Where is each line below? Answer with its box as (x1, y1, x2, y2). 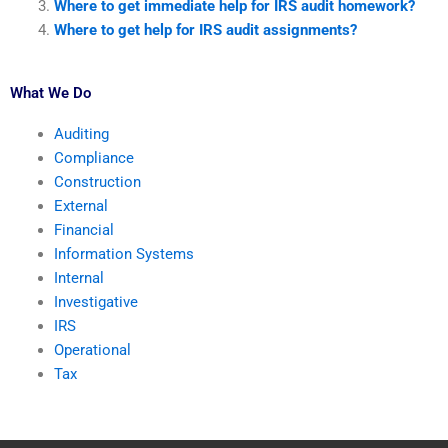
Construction (53, 172, 141, 191)
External (53, 196, 108, 215)
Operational (53, 340, 131, 359)
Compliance (53, 148, 134, 167)
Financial (53, 220, 114, 239)
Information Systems (53, 244, 194, 263)
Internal (53, 268, 104, 287)
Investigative (53, 292, 138, 311)
